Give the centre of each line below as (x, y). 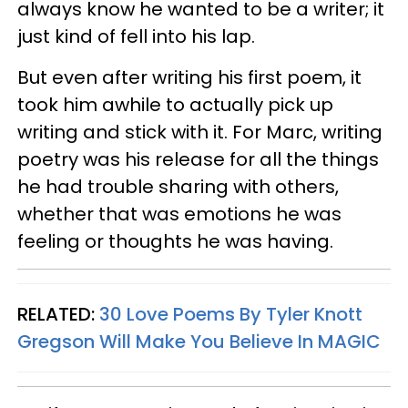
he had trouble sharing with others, (178, 187)
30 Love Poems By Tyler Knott (231, 314)
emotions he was (263, 214)
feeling (49, 241)
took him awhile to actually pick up (175, 105)
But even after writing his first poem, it (189, 77)
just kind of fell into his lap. (136, 36)
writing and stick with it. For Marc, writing (200, 132)
